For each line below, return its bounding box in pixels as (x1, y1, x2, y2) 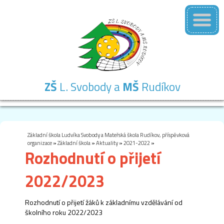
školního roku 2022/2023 (25, 206, 102, 217)
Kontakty (184, 107, 219, 121)
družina (98, 119, 127, 133)
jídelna (145, 119, 169, 133)
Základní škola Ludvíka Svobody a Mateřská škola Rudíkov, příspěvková (27, 130, 189, 139)
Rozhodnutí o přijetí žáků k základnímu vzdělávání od (25, 196, 182, 207)
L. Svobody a (56, 77, 122, 95)
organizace (27, 138, 52, 147)
